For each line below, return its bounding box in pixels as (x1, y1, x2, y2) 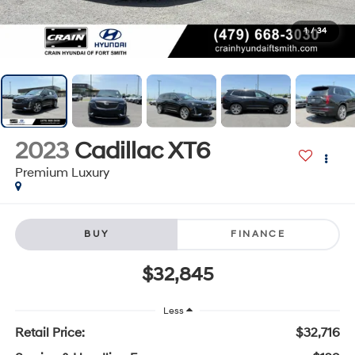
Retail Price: (14, 325, 85, 342)
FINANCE (231, 228, 286, 241)
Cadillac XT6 (74, 136, 210, 166)
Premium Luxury (14, 164, 109, 181)
